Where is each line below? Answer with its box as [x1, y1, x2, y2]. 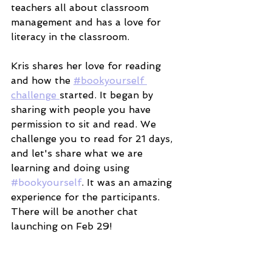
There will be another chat [11, 206, 141, 217]
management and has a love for [11, 16, 164, 28]
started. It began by [59, 89, 156, 101]
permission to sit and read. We [11, 118, 159, 130]
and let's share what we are [11, 148, 146, 159]
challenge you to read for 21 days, [11, 133, 175, 144]
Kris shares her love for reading [11, 60, 164, 72]
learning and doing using [11, 162, 132, 174]
